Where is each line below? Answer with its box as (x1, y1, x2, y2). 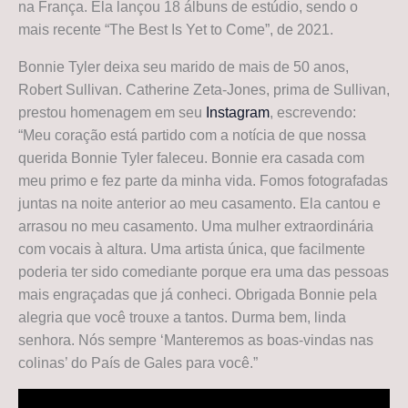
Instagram (206, 104, 270, 120)
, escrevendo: (270, 104, 356, 120)
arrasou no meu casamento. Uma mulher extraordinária (18, 218, 373, 234)
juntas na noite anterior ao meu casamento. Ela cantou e (18, 195, 381, 211)
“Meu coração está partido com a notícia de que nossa (18, 127, 366, 143)
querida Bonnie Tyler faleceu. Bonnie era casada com (18, 149, 364, 166)
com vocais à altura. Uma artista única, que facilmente (18, 240, 365, 257)
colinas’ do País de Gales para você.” (18, 354, 258, 371)
